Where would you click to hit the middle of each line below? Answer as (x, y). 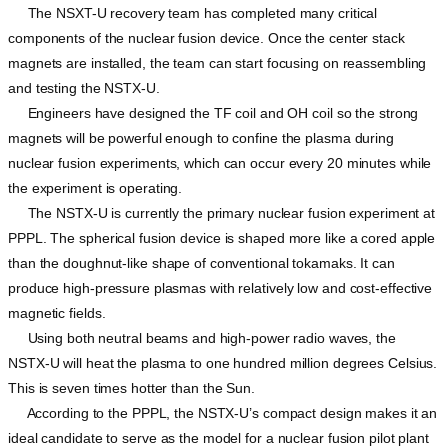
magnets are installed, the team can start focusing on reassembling (217, 63)
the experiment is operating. (95, 188)
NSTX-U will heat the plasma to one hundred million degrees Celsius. (223, 363)
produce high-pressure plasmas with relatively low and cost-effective (220, 288)
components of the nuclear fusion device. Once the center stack (206, 38)
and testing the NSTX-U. (84, 88)
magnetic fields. (57, 313)
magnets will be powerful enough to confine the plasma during (201, 138)
